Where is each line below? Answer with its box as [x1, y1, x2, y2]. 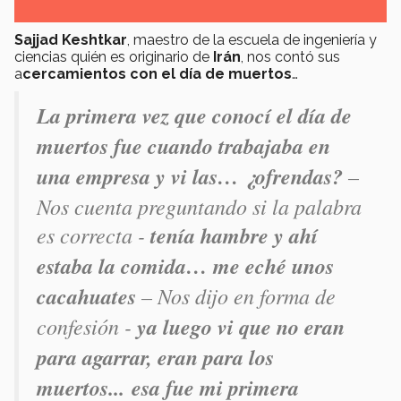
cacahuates [37, 280, 136, 311]
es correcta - [37, 219, 150, 249]
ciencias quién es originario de [14, 47, 213, 65]
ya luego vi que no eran [137, 311, 345, 342]
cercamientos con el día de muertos [22, 64, 292, 82]
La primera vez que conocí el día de [37, 99, 352, 131]
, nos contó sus [241, 47, 340, 65]
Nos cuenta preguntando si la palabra [37, 191, 362, 220]
